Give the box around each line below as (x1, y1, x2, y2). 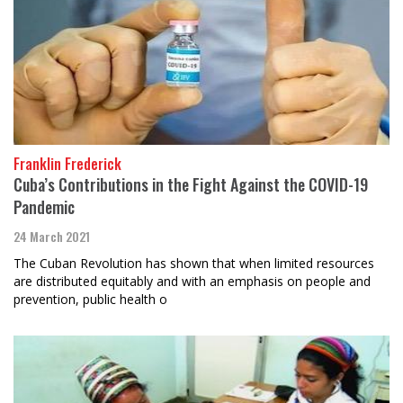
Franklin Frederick (13, 153, 121, 175)
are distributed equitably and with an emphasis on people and (13, 273, 371, 290)
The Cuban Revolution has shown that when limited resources (13, 255, 374, 272)
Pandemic (13, 195, 75, 219)
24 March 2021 (13, 227, 90, 246)
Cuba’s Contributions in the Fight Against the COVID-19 (13, 173, 368, 196)
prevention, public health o (13, 291, 167, 308)
